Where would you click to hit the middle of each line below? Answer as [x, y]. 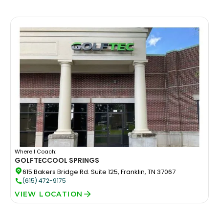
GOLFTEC [31, 160]
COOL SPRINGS [73, 160]
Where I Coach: [36, 151]
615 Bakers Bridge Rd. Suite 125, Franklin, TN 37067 [99, 172]
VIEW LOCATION [49, 194]
